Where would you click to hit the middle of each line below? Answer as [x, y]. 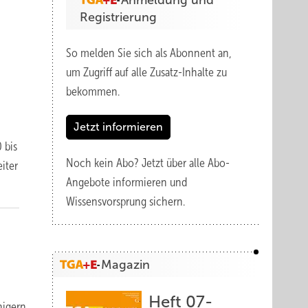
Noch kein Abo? [104, 163]
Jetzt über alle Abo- [186, 163]
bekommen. [93, 91]
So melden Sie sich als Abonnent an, [149, 53]
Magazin [125, 265]
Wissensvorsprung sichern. [125, 201]
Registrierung [118, 17]
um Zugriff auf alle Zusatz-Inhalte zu [146, 72]
